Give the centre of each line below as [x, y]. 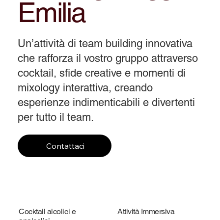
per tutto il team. [56, 117]
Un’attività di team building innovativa [105, 43]
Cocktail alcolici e [47, 212]
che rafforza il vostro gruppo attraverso [108, 58]
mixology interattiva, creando [85, 87]
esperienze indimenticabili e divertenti [107, 102]
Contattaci [66, 146]
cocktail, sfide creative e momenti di [102, 73]
